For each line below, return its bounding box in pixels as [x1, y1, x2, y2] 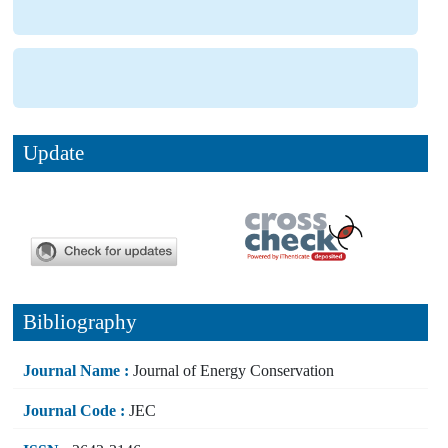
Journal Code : [23, 401, 125, 419]
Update [23, 140, 84, 165]
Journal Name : [23, 361, 129, 379]
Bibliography [23, 309, 137, 334]
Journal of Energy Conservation [129, 361, 334, 379]
